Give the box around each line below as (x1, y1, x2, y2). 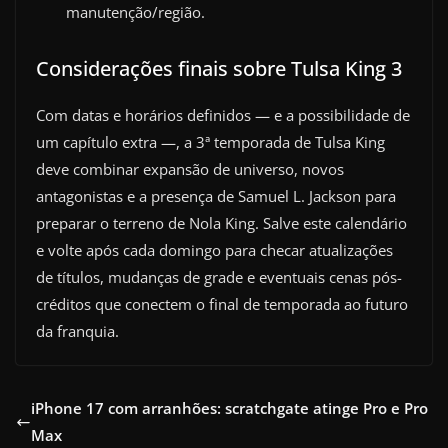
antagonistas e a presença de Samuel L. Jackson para (36, 186, 396, 206)
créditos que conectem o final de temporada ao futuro (36, 294, 408, 314)
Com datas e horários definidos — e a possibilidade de (36, 105, 410, 125)
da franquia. (36, 321, 119, 341)
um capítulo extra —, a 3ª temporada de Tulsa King (36, 132, 385, 152)
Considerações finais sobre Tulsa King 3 (36, 55, 402, 82)
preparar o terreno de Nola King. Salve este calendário (36, 213, 407, 233)
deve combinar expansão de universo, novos (36, 159, 344, 179)
